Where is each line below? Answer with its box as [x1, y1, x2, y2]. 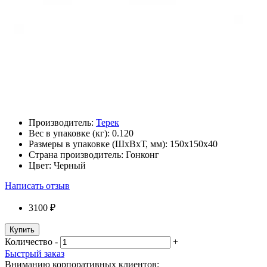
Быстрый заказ [5, 249, 64, 259]
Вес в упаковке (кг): [29, 128, 112, 139]
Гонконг [126, 150, 159, 160]
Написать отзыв [5, 181, 70, 191]
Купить [10, 225, 35, 235]
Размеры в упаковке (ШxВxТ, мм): [29, 139, 170, 150]
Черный [54, 160, 86, 171]
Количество [5, 237, 52, 247]
